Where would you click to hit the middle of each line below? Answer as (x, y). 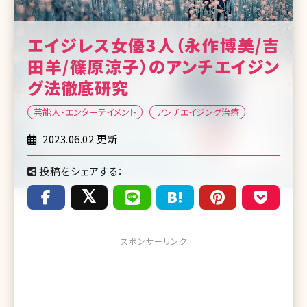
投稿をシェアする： (80, 171)
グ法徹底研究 (78, 87)
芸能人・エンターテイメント (85, 112)
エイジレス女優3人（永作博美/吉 (153, 45)
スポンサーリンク (153, 241)
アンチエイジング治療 (197, 112)
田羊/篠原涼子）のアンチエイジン (153, 66)
